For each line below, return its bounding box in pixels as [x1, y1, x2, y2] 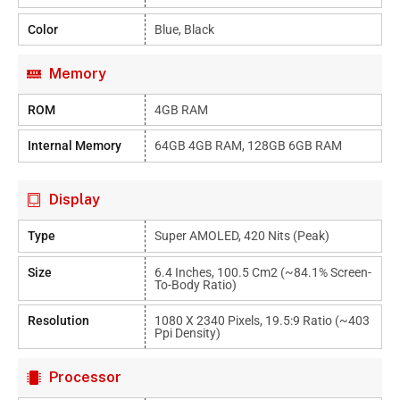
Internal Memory [28, 138, 121, 153]
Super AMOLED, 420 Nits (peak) [154, 229, 330, 243]
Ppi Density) [154, 326, 221, 340]
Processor [49, 369, 121, 386]
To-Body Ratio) [154, 278, 237, 292]
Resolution [28, 313, 89, 328]
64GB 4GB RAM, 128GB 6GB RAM [154, 138, 343, 153]
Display [49, 191, 100, 208]
